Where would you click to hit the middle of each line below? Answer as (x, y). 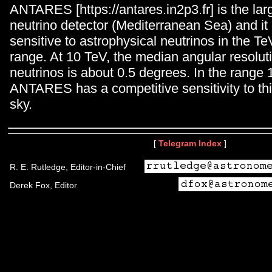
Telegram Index (190, 143)
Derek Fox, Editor (43, 185)
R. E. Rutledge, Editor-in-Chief (68, 167)
